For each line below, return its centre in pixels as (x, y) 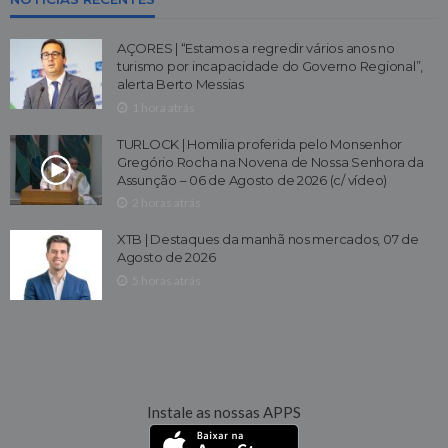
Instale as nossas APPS (224, 412)
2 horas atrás (166, 203)
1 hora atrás (163, 107)
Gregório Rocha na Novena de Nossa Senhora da (270, 161)
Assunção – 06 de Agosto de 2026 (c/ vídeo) (252, 179)
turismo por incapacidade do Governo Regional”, (270, 65)
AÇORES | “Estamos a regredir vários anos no (256, 47)
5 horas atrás (166, 281)
